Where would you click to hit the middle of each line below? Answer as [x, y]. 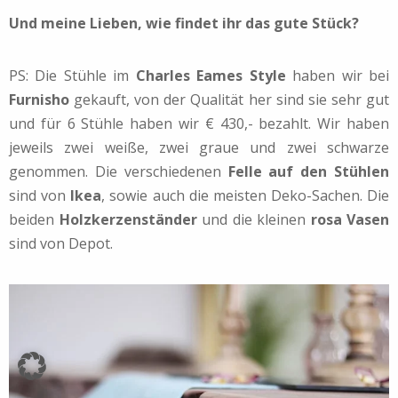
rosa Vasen [350, 220]
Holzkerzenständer [128, 220]
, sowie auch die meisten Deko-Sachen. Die [245, 196]
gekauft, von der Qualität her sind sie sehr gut [229, 100]
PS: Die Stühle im [72, 76]
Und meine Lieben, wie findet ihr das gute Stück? [184, 24]
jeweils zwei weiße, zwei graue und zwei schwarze [199, 148]
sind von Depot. [61, 244]
